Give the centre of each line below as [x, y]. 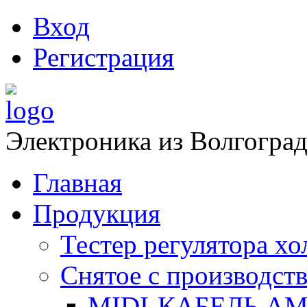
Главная [77, 183]
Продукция [97, 213]
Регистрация [103, 57]
